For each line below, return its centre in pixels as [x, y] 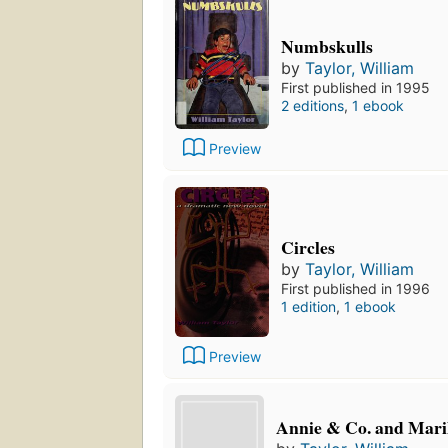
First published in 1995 [355, 88]
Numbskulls [327, 46]
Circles [308, 247]
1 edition [308, 307]
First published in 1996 [355, 289]
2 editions [312, 106]
